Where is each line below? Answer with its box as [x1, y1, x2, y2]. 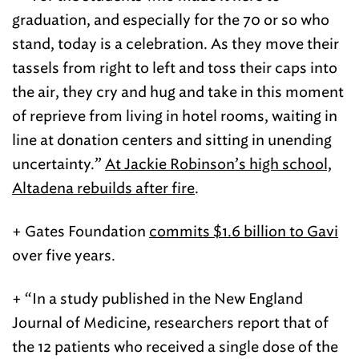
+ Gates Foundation [12, 223, 149, 240]
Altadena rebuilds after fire [12, 179, 195, 197]
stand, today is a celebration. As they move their [12, 35, 339, 53]
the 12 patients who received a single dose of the [12, 338, 338, 356]
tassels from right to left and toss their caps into [12, 59, 337, 77]
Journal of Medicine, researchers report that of [12, 314, 329, 332]
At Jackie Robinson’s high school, [105, 155, 332, 173]
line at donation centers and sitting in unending [12, 131, 332, 149]
